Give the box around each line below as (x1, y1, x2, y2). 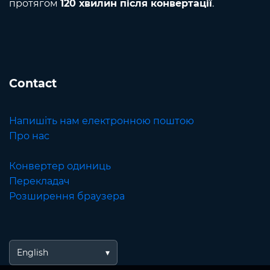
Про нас (9, 130, 49, 142)
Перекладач (9, 175, 70, 187)
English (17, 247, 48, 259)
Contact (9, 76, 57, 91)
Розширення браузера (9, 190, 125, 202)
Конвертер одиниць (9, 160, 111, 172)
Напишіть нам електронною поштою (9, 115, 194, 127)
